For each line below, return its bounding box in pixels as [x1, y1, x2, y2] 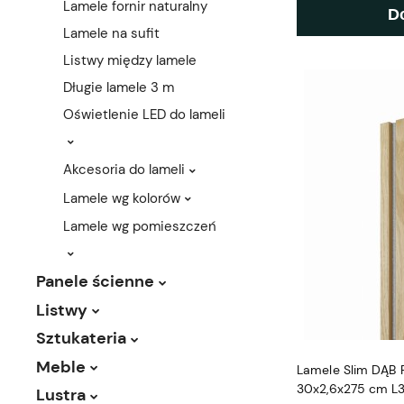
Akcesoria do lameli [63, 161, 185, 179]
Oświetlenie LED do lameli [63, 106, 225, 124]
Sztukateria [36, 327, 126, 350]
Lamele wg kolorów [63, 188, 180, 207]
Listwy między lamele [63, 51, 197, 70]
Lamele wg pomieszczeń [63, 217, 216, 236]
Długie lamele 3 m [63, 78, 174, 97]
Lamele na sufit [63, 24, 160, 43]
